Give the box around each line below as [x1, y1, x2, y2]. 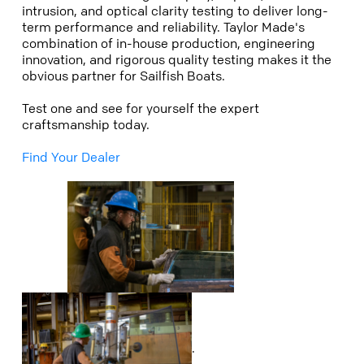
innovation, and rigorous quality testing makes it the [22, 51, 331, 67]
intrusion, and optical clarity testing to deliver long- [22, 2, 328, 19]
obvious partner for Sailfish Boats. [22, 67, 228, 84]
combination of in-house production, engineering [22, 35, 315, 51]
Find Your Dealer [22, 149, 120, 165]
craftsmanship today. [22, 116, 156, 132]
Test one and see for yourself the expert [22, 100, 259, 116]
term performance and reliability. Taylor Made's [22, 19, 305, 35]
